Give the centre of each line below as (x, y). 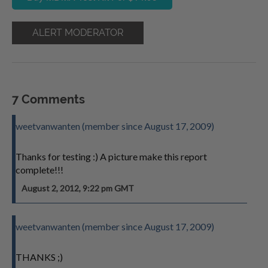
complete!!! (39, 170)
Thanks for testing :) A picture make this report (111, 156)
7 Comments (48, 99)
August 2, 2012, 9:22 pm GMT (78, 188)
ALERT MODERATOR (78, 33)
